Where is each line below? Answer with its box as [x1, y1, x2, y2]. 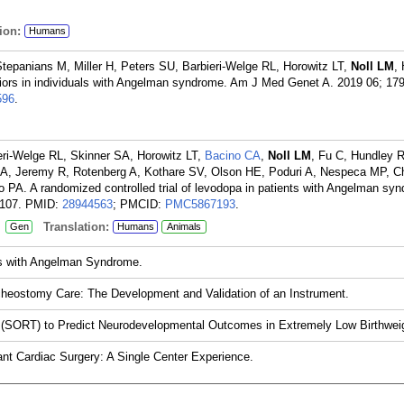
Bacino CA [205, 149, 261, 162]
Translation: [32, 220, 109, 234]
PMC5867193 [165, 197, 235, 211]
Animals [167, 221, 201, 232]
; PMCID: [113, 197, 165, 211]
